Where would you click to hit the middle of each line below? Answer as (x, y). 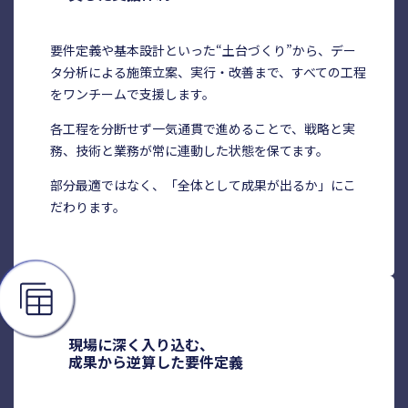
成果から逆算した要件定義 (155, 362)
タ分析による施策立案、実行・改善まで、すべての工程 (208, 72)
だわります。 (87, 207)
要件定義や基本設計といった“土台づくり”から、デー (203, 51)
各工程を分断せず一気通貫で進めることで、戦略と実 (202, 129)
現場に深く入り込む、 (141, 345)
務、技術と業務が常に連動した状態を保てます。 (189, 151)
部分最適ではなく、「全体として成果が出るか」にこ (203, 185)
